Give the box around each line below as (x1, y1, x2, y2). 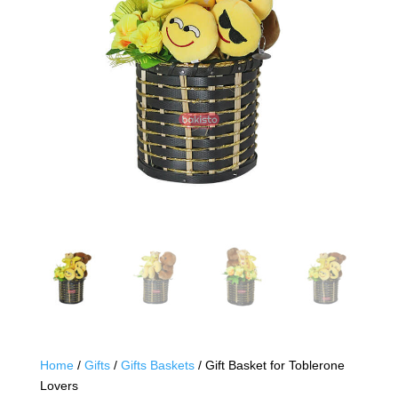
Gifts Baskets (120, 358, 195, 373)
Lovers (39, 378, 78, 394)
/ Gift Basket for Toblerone (194, 358, 345, 373)
